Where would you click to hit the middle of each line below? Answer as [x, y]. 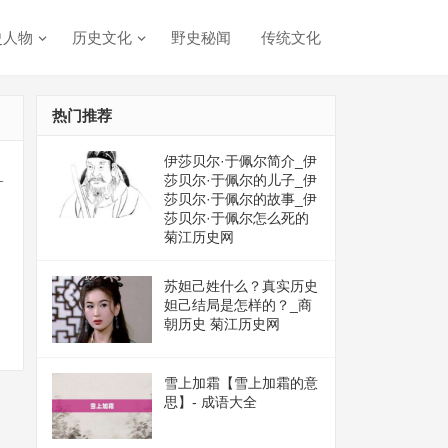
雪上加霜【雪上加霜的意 [241, 382]
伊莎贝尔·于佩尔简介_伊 [240, 161]
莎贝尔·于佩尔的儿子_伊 [240, 180]
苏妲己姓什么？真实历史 [241, 286]
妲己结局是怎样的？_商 [238, 305]
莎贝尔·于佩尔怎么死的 [236, 218]
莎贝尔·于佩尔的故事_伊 [240, 199]
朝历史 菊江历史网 [222, 324]
